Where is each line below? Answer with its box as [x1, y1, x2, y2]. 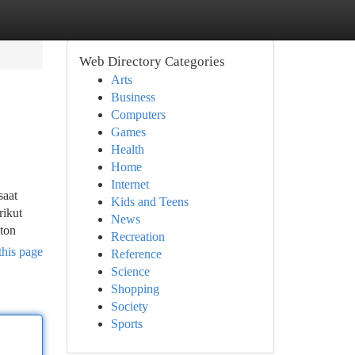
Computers [110, 108, 166, 121]
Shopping [110, 282, 159, 296]
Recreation [110, 230, 165, 243]
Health [110, 143, 144, 156]
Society [110, 300, 148, 313]
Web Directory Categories [78, 54, 225, 69]
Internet [110, 177, 149, 191]
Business [110, 90, 155, 104]
